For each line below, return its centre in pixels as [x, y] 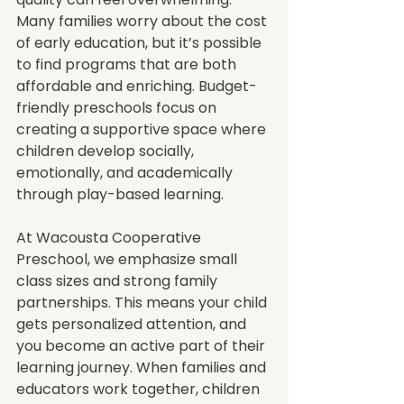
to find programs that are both [128, 64]
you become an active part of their [142, 346]
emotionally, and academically [126, 173]
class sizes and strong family [119, 281]
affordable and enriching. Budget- [137, 86]
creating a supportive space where [143, 129]
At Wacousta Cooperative [110, 238]
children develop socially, [107, 151]
